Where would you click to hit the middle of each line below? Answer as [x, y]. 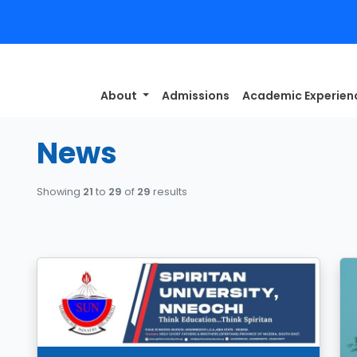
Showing [60, 191]
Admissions [196, 96]
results [169, 191]
